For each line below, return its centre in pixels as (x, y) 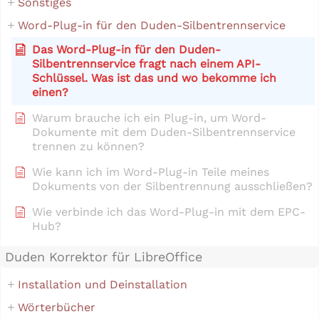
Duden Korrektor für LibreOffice (104, 257)
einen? (50, 93)
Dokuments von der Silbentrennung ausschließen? (172, 187)
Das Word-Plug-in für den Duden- (126, 50)
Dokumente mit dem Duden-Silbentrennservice (164, 132)
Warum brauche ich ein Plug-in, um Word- (149, 118)
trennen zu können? (88, 147)
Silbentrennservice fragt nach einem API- (146, 64)
